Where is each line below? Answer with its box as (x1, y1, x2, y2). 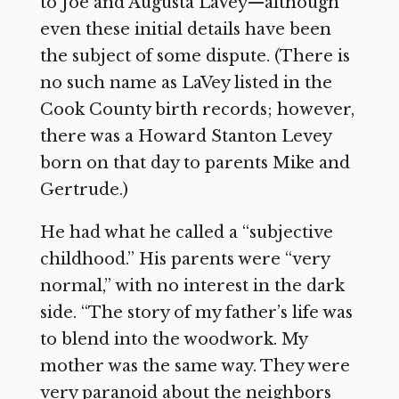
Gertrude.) (39, 179, 128, 199)
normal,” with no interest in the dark (39, 275, 345, 296)
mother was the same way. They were (39, 355, 350, 376)
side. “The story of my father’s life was (39, 302, 353, 322)
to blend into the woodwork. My (39, 329, 307, 349)
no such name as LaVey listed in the (39, 72, 332, 93)
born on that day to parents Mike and (39, 152, 350, 173)
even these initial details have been (39, 19, 331, 39)
